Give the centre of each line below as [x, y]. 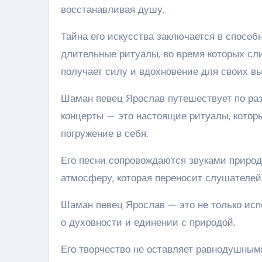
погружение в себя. [104, 133]
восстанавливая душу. [113, 9]
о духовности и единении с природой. [148, 222]
